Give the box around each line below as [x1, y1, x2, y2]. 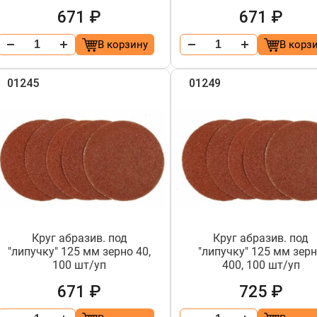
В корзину [97, 38, 148, 51]
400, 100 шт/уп [221, 258, 300, 272]
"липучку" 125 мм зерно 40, [8, 245, 151, 258]
